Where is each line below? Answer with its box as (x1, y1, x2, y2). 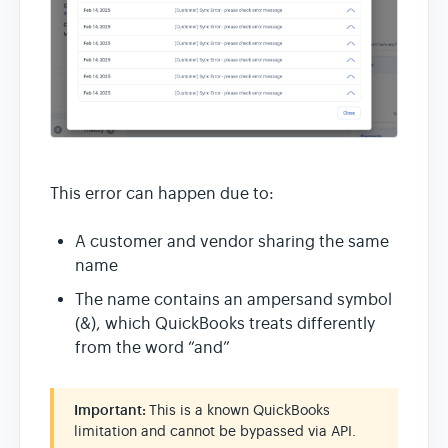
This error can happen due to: (50, 183, 274, 204)
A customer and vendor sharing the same (75, 231, 389, 252)
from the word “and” (75, 337, 230, 358)
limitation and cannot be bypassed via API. (74, 421, 356, 440)
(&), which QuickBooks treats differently (75, 313, 375, 334)
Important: (74, 400, 149, 419)
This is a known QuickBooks (149, 400, 330, 419)
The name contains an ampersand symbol (75, 289, 392, 310)
